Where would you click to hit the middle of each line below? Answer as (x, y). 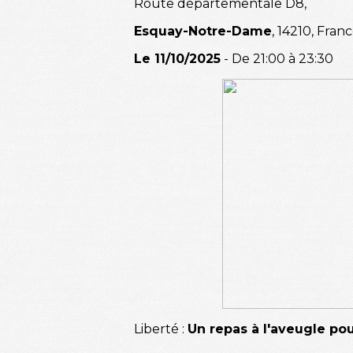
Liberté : (161, 329)
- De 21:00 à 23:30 (277, 59)
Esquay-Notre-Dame (203, 32)
